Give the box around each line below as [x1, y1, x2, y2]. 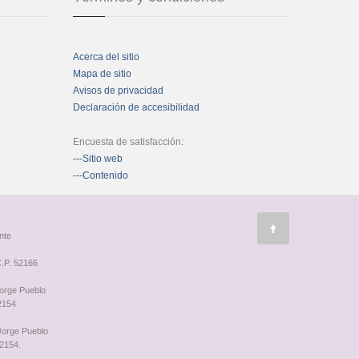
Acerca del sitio [73, 51, 139, 63]
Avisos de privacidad [73, 85, 163, 97]
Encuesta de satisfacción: [73, 136, 184, 148]
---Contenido [73, 170, 128, 182]
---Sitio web [73, 153, 123, 165]
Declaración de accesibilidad [73, 102, 200, 114]
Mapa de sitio [73, 68, 131, 80]
